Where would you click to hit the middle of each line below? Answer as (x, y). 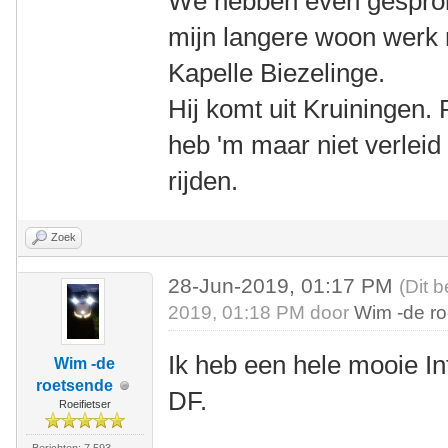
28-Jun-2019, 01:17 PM (284, 285)
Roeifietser (84, 404)
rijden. (203, 181)
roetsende (75, 385)
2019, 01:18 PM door (261, 312)
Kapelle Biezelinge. (277, 73)
